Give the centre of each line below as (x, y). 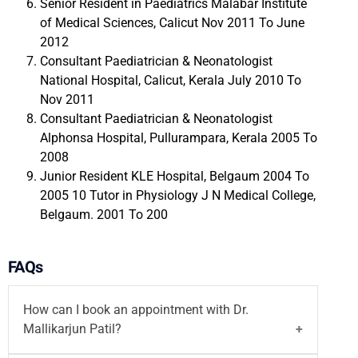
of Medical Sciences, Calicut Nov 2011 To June (172, 22)
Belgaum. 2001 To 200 (104, 214)
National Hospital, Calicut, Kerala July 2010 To (171, 80)
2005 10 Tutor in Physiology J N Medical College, (178, 195)
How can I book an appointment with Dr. (136, 309)
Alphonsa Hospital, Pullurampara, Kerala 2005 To (179, 137)
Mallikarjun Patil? (72, 328)
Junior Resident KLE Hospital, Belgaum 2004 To (175, 176)
